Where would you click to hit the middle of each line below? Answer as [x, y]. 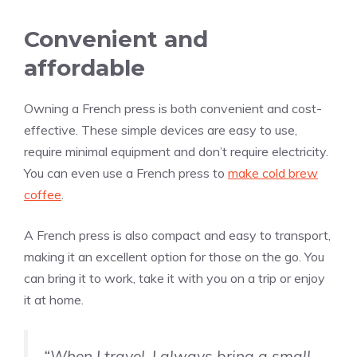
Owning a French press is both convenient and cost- [173, 108]
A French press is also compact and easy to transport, [177, 235]
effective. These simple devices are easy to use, [161, 129]
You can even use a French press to [126, 173]
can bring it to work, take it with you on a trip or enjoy [175, 278]
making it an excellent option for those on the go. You [174, 256]
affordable [84, 67]
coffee [43, 194]
